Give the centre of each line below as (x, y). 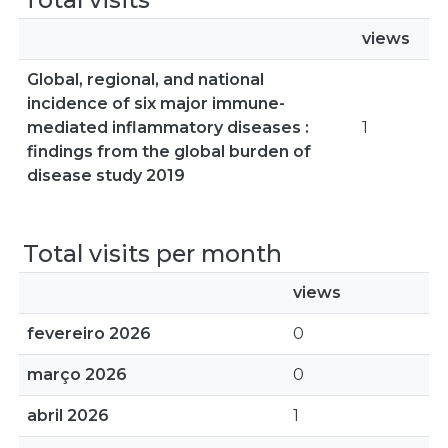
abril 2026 (68, 415)
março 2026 (77, 374)
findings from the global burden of (169, 151)
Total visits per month (152, 253)
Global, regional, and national (145, 79)
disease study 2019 (106, 175)
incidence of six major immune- (156, 103)
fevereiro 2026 (89, 333)
